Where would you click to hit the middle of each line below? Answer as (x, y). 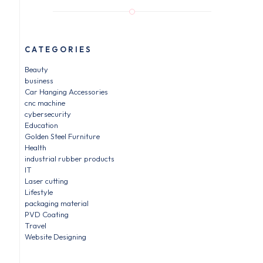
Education (41, 125)
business (39, 81)
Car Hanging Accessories (66, 92)
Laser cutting (46, 181)
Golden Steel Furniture (62, 136)
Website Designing (55, 237)
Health (35, 148)
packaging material (56, 203)
